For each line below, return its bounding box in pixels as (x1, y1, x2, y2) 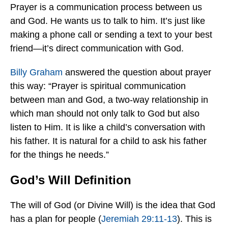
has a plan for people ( (10, 214, 101, 224)
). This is (177, 214, 212, 224)
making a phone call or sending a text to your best (10, 30, 212, 40)
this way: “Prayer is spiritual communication (10, 81, 186, 92)
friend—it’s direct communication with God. (10, 43, 184, 54)
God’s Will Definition (10, 173, 131, 187)
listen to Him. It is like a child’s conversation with (10, 122, 205, 133)
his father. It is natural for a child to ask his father (10, 136, 207, 147)
